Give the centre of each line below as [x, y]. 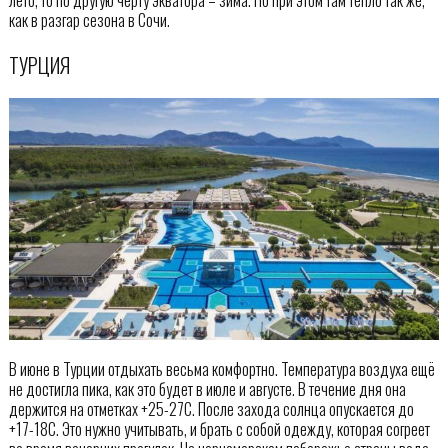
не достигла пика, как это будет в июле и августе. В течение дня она [207, 389]
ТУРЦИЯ [39, 64]
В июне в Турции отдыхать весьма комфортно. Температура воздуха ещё [221, 369]
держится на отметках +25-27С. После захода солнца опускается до [211, 409]
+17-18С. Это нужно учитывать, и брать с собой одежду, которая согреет [219, 429]
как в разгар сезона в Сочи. [89, 19]
